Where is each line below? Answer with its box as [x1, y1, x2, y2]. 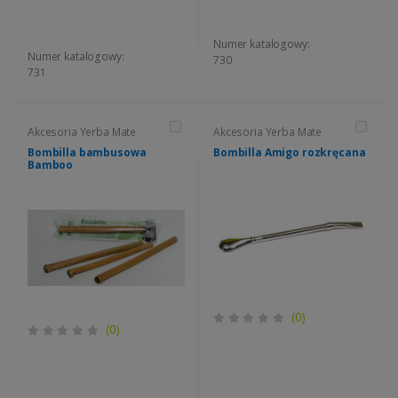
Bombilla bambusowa [28, 145, 147, 161]
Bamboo [28, 157, 74, 173]
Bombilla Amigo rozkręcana [213, 145, 366, 161]
